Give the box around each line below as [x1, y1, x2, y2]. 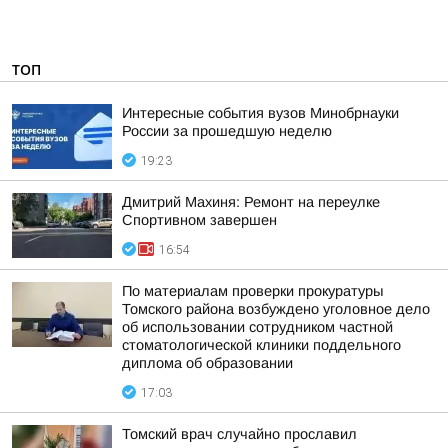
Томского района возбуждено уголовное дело [122, 301, 430, 317]
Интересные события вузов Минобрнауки [122, 105, 399, 121]
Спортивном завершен [122, 212, 277, 228]
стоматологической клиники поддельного [122, 337, 401, 353]
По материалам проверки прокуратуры [122, 283, 383, 299]
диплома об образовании [122, 355, 293, 371]
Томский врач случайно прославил [122, 426, 357, 442]
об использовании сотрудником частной [122, 319, 393, 335]
